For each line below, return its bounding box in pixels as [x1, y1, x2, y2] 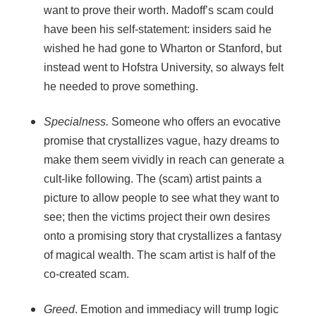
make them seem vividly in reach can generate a [43, 153, 284, 166]
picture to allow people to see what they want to [43, 191, 279, 204]
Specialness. [43, 115, 111, 128]
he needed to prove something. [43, 80, 198, 92]
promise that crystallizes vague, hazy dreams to [43, 134, 279, 147]
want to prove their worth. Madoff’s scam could [43, 4, 274, 16]
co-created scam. [43, 267, 129, 280]
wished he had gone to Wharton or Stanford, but [43, 42, 281, 54]
